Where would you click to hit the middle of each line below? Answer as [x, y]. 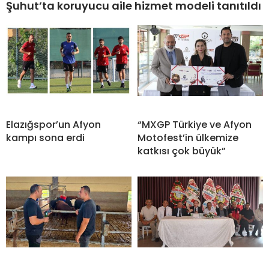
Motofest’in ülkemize [188, 138]
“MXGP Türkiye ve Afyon [195, 124]
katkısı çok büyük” [182, 151]
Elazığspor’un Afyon [53, 124]
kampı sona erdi [45, 138]
